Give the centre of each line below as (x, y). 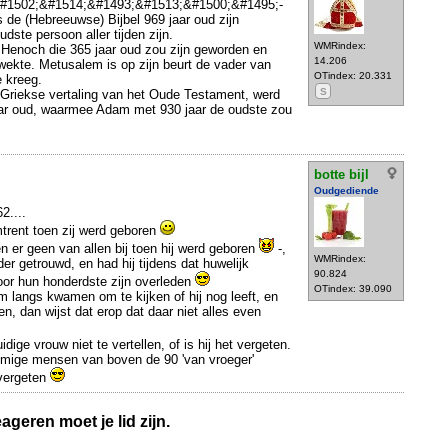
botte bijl (341, 175)
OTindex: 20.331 (353, 76)
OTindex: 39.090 (353, 289)
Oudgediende (346, 191)
